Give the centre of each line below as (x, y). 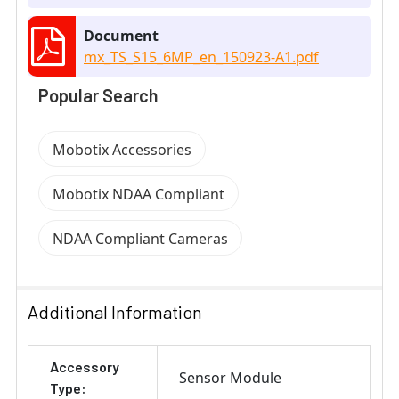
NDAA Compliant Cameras (140, 238)
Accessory (85, 366)
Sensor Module (230, 377)
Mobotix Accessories (122, 149)
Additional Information (115, 311)
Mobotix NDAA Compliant (138, 194)
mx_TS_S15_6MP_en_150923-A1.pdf (201, 57)
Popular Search (98, 95)
